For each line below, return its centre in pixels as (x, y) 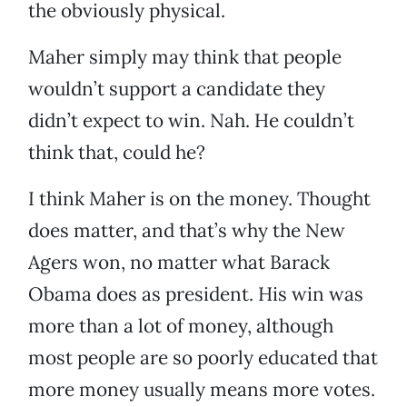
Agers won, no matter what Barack (179, 263)
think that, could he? (117, 153)
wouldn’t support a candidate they (177, 89)
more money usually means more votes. (202, 390)
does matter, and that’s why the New (187, 231)
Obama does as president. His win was (196, 294)
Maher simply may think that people (185, 57)
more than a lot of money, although (181, 326)
